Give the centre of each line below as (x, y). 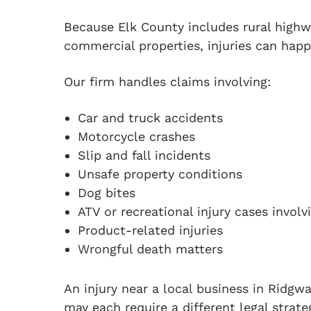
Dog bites (107, 193)
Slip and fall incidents (144, 155)
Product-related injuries (150, 230)
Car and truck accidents (150, 118)
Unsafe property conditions (160, 174)
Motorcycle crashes (136, 136)
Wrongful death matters (150, 249)
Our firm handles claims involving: (167, 82)
